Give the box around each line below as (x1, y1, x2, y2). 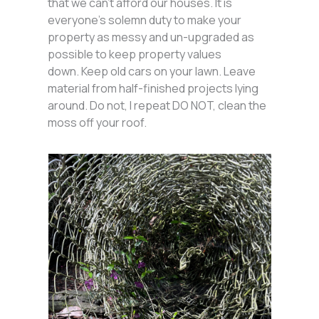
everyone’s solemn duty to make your (48, 11, 242, 28)
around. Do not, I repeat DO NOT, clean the (48, 97, 267, 113)
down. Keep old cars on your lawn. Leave (48, 63, 256, 79)
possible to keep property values (48, 46, 222, 62)
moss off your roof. (48, 114, 147, 130)
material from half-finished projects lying (48, 80, 259, 96)
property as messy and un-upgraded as (48, 28, 255, 45)
